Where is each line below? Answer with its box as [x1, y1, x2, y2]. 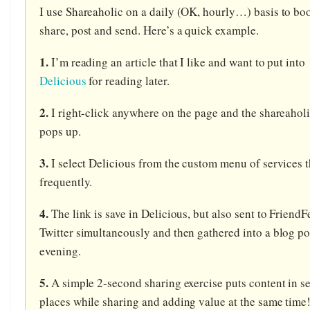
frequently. [39, 173, 93, 190]
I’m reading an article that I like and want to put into [48, 53, 306, 70]
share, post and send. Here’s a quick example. [39, 21, 259, 38]
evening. [39, 242, 81, 259]
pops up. [39, 122, 81, 139]
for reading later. [86, 72, 170, 89]
